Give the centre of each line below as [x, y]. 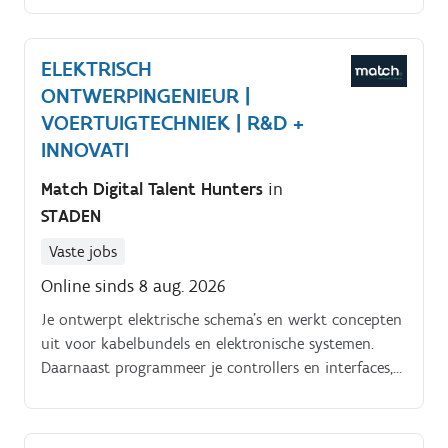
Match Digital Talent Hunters [154, 189]
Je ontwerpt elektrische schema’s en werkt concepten [221, 320]
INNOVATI [85, 149]
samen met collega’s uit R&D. [138, 392]
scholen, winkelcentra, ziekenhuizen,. [164, 20]
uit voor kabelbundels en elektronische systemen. [207, 344]
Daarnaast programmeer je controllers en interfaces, [217, 368]
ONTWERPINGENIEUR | [145, 95]
